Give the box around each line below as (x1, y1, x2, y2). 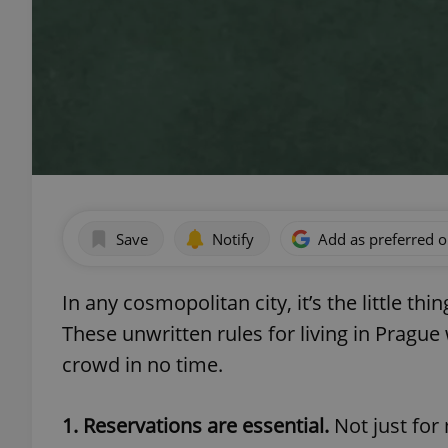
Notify (212, 228, 254, 249)
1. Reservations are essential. (62, 412, 334, 439)
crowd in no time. (62, 351, 223, 378)
